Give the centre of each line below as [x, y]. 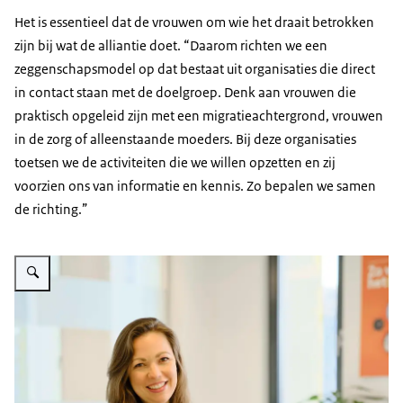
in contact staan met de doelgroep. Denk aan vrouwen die [185, 93]
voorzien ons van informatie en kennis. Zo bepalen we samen [195, 186]
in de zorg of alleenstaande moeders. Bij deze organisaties [185, 139]
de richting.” [51, 210]
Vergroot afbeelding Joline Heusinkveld [115, 255]
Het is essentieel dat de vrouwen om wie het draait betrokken [194, 22]
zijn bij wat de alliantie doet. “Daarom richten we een [171, 46]
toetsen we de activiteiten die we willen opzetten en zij [175, 163]
